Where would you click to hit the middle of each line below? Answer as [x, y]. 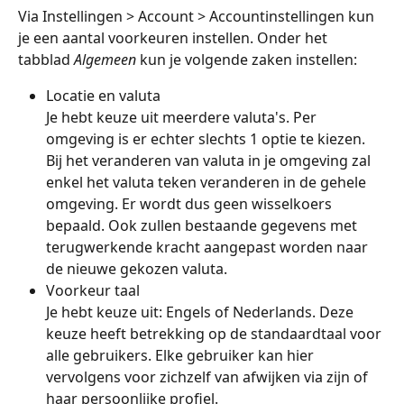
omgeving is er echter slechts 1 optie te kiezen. [207, 139]
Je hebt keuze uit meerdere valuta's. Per [183, 117]
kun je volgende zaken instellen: [248, 60]
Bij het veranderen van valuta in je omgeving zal [210, 161]
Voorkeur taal [93, 290]
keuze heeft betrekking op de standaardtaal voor [216, 334]
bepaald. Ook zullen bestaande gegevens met [203, 225]
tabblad [46, 60]
